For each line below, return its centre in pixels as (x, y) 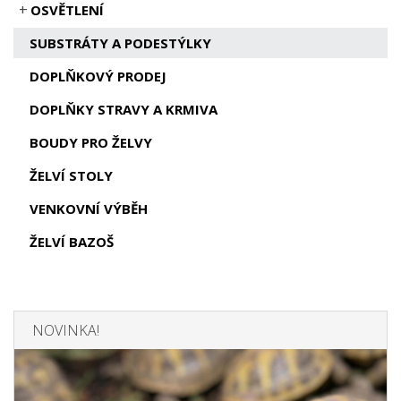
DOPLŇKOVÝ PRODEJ (98, 76)
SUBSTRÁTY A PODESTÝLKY (120, 43)
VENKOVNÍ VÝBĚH (88, 209)
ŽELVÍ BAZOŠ (71, 242)
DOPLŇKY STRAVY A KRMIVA (123, 109)
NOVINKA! (66, 330)
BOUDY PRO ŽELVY (90, 142)
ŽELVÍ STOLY (71, 175)
